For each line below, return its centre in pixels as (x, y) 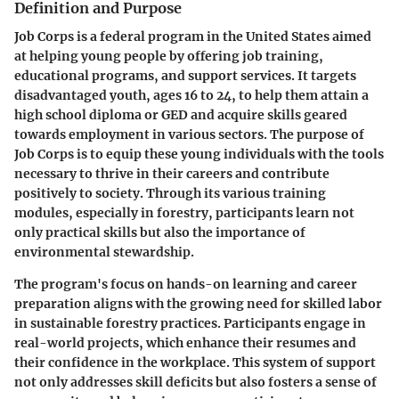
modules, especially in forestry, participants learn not (184, 212)
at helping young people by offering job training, (169, 56)
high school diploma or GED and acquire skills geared (181, 114)
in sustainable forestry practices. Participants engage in (190, 323)
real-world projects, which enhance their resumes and (185, 342)
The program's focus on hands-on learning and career (186, 284)
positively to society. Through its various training (170, 193)
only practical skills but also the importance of (160, 232)
